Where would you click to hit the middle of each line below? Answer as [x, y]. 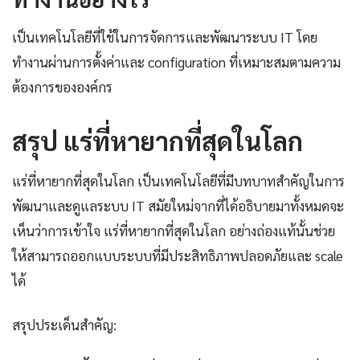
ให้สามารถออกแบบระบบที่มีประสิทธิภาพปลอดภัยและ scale [178, 256]
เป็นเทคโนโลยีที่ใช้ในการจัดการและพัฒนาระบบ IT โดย [165, 37]
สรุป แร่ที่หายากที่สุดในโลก [157, 141]
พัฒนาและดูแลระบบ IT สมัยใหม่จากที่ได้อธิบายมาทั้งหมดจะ [178, 206]
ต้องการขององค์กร [62, 87]
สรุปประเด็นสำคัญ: [64, 325]
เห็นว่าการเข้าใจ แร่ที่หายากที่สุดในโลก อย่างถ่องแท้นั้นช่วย [174, 231]
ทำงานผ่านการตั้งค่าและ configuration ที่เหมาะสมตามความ [176, 62]
